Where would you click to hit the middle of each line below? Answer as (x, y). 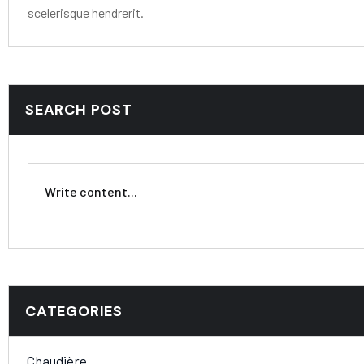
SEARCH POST (79, 109)
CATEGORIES (74, 311)
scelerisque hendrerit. (86, 12)
